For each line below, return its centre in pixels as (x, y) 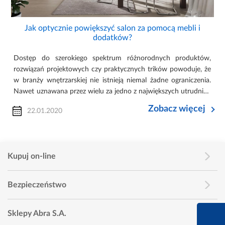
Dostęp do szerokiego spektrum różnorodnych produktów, (113, 59)
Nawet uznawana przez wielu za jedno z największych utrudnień (113, 92)
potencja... (29, 114)
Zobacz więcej (177, 109)
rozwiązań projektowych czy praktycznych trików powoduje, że (113, 70)
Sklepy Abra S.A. (37, 214)
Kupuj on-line (32, 156)
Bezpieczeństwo (37, 185)
